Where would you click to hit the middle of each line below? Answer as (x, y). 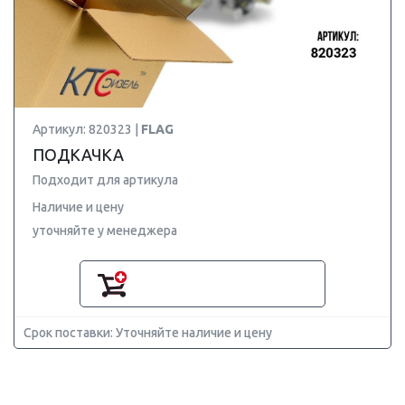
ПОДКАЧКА (78, 155)
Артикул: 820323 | (87, 129)
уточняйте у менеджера (105, 231)
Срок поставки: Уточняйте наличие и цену (148, 333)
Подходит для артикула (105, 180)
